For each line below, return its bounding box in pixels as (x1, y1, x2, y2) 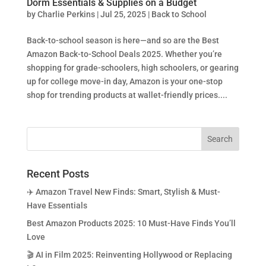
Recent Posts (26, 167, 89, 180)
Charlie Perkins (37, 9, 95, 20)
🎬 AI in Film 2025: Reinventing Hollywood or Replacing (26, 250, 232, 260)
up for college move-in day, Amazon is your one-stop (26, 77, 223, 87)
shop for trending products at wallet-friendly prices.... (26, 90, 227, 100)
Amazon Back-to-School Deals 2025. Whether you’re (26, 49, 222, 59)
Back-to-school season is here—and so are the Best (26, 36, 219, 46)
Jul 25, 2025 (100, 9, 146, 20)
